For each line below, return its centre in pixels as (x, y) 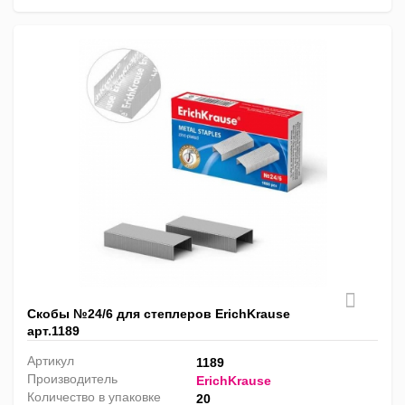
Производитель (72, 379)
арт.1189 (53, 331)
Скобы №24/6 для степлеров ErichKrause (159, 314)
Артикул (51, 361)
